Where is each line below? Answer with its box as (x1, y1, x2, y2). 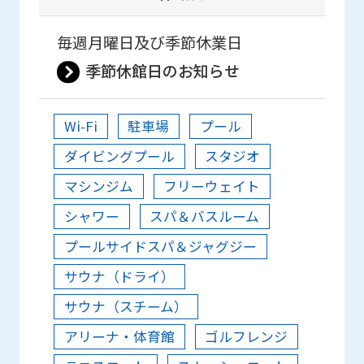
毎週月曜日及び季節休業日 (57, 31, 243, 54)
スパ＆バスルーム (149, 206, 260, 227)
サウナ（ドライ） (63, 266, 175, 287)
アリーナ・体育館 (63, 327, 175, 347)
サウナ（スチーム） (63, 297, 188, 317)
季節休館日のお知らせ (84, 59, 240, 83)
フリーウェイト (163, 176, 261, 197)
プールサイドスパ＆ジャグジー (63, 236, 257, 257)
